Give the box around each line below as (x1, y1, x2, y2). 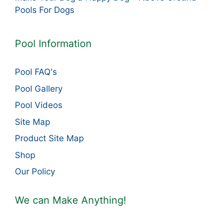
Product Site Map (15, 133, 84, 144)
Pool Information (15, 38, 92, 50)
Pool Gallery (15, 83, 62, 94)
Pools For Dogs (15, 5, 74, 15)
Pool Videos (15, 100, 62, 111)
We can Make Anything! (15, 194, 126, 207)
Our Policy (15, 166, 55, 177)
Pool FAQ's (15, 67, 57, 77)
